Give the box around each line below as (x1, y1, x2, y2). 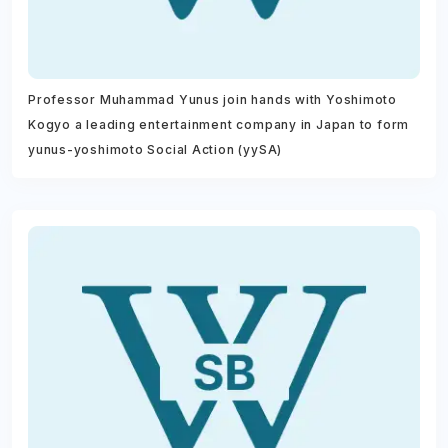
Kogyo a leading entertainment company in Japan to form (28, 117, 410, 133)
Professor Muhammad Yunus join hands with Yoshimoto (28, 92, 397, 108)
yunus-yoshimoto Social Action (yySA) (28, 142, 283, 158)
